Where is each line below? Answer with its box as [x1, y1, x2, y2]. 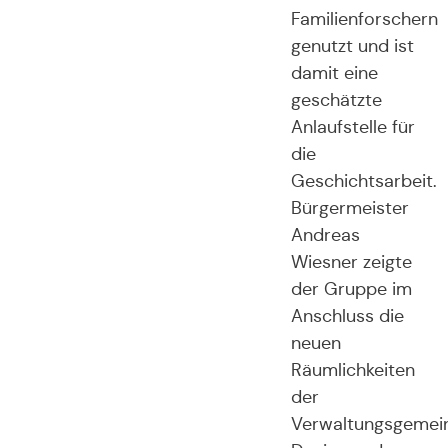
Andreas [290, 223, 360, 246]
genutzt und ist [290, 34, 414, 57]
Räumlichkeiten [290, 358, 415, 381]
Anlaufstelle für [290, 115, 415, 138]
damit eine [290, 61, 378, 84]
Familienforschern [290, 7, 438, 30]
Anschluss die [290, 304, 404, 327]
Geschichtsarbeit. [290, 169, 437, 192]
